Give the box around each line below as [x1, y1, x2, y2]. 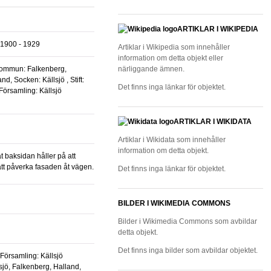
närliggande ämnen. [118, 65, 184, 73]
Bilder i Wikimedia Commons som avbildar [118, 217, 257, 226]
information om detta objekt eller [118, 54, 223, 62]
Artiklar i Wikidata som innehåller [118, 135, 226, 144]
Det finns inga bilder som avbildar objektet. [118, 246, 258, 255]
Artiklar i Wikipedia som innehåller [118, 43, 230, 51]
